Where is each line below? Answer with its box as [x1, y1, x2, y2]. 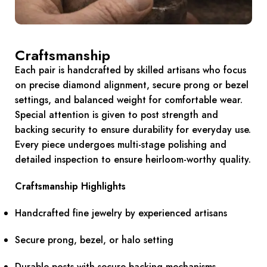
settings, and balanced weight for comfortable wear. [15, 92, 243, 107]
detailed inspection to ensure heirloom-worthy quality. [15, 152, 251, 166]
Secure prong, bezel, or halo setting [15, 232, 173, 247]
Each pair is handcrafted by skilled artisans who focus [15, 63, 246, 77]
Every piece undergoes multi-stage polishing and [15, 137, 226, 151]
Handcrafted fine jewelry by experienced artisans [15, 206, 227, 220]
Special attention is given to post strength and [15, 107, 218, 122]
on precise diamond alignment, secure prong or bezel [15, 77, 249, 92]
